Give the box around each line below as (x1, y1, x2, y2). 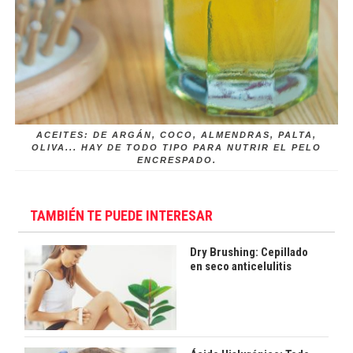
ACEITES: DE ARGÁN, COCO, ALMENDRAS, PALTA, (36, 130, 317, 140)
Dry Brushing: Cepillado (189, 245, 308, 260)
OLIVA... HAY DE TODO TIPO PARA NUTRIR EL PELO (32, 143, 321, 153)
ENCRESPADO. (136, 155, 217, 165)
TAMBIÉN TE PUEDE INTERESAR (30, 207, 214, 225)
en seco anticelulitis (189, 259, 292, 274)
